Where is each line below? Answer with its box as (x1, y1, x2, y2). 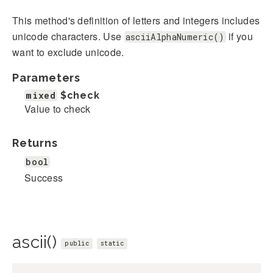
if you (225, 29, 253, 44)
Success (24, 171, 63, 185)
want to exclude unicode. (12, 45, 124, 60)
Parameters (12, 71, 80, 85)
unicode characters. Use (12, 29, 124, 44)
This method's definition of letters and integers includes (12, 13, 260, 28)
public (65, 239, 89, 248)
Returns (12, 136, 58, 150)
